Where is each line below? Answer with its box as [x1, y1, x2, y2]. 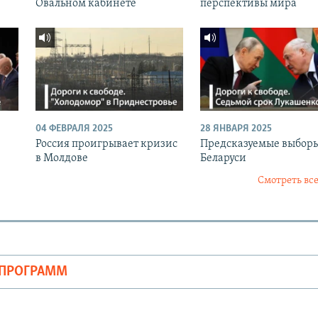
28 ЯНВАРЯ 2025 [199, 124, 272, 135]
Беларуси [199, 153, 246, 165]
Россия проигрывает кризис [35, 138, 177, 150]
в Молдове [35, 153, 88, 165]
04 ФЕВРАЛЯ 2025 [35, 124, 113, 135]
